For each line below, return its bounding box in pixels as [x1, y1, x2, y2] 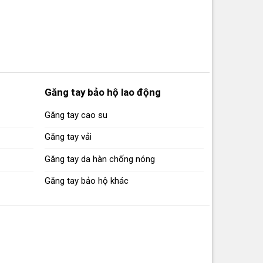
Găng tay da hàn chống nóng [45, 153, 156, 164]
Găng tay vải [45, 131, 92, 143]
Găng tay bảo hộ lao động [45, 86, 161, 98]
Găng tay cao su [45, 109, 108, 120]
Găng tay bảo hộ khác [45, 176, 129, 187]
